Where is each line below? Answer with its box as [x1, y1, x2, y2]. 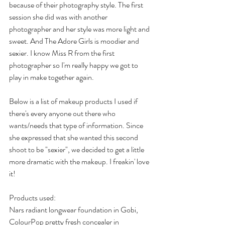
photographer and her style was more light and [9, 23, 151, 35]
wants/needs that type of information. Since [9, 120, 145, 131]
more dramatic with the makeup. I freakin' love [9, 156, 151, 167]
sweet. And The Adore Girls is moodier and [9, 35, 141, 47]
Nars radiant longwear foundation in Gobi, [9, 204, 140, 215]
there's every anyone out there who [9, 107, 117, 119]
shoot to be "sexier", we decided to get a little [9, 144, 146, 155]
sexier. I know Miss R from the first [9, 47, 116, 59]
